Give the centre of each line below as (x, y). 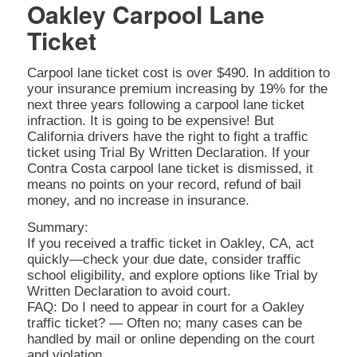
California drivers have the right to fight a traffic (167, 136)
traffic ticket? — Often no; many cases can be (164, 324)
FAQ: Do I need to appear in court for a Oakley (165, 308)
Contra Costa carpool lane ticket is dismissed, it (170, 168)
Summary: (57, 228)
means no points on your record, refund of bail (164, 184)
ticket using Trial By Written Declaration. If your (168, 152)
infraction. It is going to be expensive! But (150, 120)
